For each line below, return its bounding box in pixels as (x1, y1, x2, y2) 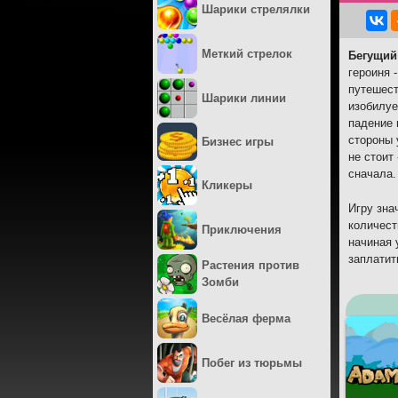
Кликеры (202, 178, 252, 192)
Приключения (202, 222, 282, 236)
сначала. (348, 167, 396, 180)
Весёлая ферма (202, 311, 291, 325)
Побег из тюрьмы (202, 355, 302, 370)
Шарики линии (202, 92, 286, 105)
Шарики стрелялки (202, 3, 310, 16)
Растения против (202, 259, 299, 273)
